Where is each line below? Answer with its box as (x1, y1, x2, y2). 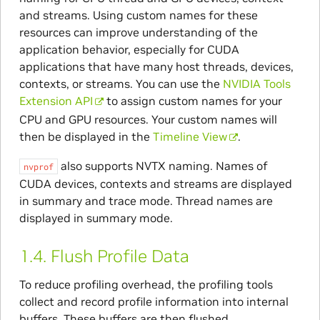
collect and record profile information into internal (19, 294, 289, 309)
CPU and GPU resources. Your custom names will (19, 111, 277, 126)
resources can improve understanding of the (19, 24, 258, 39)
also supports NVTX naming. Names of (57, 158, 268, 173)
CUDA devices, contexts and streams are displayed (19, 176, 292, 191)
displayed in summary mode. (19, 210, 173, 225)
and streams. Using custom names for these (19, 7, 258, 22)
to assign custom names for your (104, 93, 283, 108)
